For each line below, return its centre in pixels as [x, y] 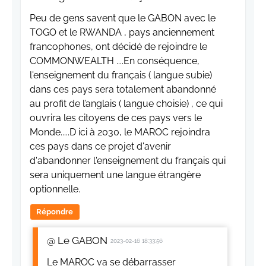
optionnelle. [55, 189]
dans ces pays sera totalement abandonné [123, 90]
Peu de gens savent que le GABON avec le [123, 18]
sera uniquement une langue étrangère [115, 175]
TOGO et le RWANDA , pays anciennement [122, 33]
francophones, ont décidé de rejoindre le [118, 47]
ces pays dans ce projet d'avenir [100, 147]
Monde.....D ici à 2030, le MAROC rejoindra [120, 132]
